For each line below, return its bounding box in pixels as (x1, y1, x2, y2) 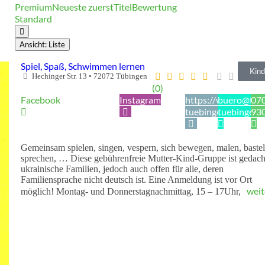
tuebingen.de (185, 105, 238, 117)
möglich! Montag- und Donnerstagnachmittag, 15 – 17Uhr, (20, 186, 243, 196)
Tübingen (116, 71, 148, 80)
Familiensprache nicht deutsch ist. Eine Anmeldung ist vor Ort (20, 174, 252, 185)
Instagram (119, 93, 161, 105)
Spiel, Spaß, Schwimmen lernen (20, 60, 145, 72)
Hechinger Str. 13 (32, 71, 88, 80)
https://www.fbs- (185, 93, 255, 105)
